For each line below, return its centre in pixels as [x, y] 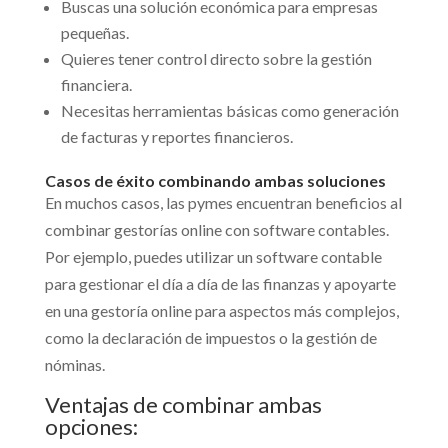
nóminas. [74, 365]
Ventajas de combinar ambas [183, 405]
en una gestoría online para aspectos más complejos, [221, 311]
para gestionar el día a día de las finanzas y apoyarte [220, 284]
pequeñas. [94, 33]
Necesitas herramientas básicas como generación [229, 111]
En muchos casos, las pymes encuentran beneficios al [223, 203]
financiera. [96, 85]
